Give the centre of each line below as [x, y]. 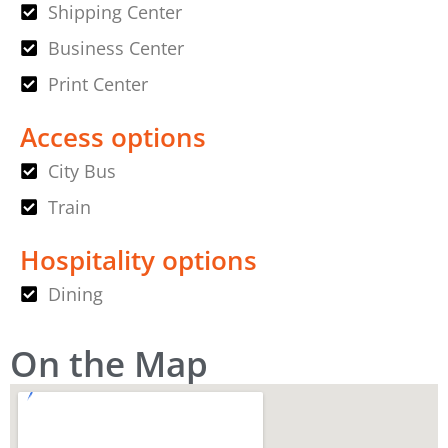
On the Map [109, 362]
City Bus [81, 170]
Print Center [97, 83]
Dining [75, 293]
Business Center [115, 47]
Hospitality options [138, 259]
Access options [113, 136]
